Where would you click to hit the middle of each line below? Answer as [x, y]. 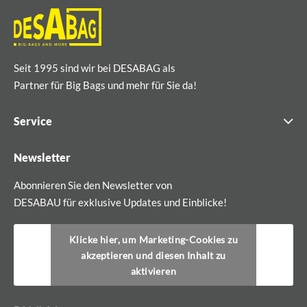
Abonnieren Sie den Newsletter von [93, 185]
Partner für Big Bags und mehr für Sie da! [105, 85]
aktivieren [153, 271]
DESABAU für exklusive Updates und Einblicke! [120, 202]
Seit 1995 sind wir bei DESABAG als [95, 67]
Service [33, 121]
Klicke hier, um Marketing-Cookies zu [153, 239]
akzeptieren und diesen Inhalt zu [153, 255]
